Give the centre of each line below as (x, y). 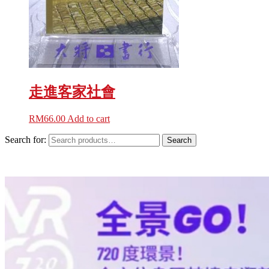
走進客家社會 (72, 92)
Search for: (26, 139)
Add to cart (89, 118)
